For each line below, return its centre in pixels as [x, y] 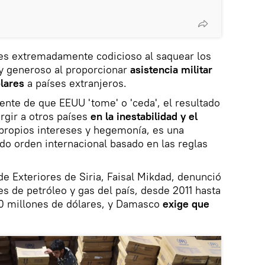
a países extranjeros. [77, 83]
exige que [186, 203]
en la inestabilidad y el [144, 116]
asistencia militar [171, 69]
